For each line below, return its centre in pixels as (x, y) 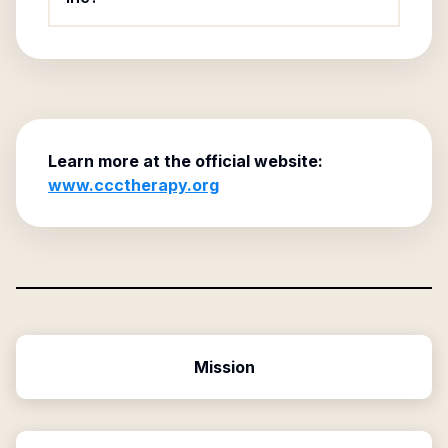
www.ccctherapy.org (133, 185)
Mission (224, 367)
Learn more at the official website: (185, 161)
